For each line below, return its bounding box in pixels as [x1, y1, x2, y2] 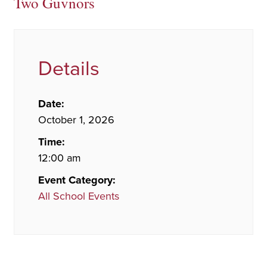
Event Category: [38, 173, 116, 187]
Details [38, 56, 100, 81]
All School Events [38, 189, 119, 203]
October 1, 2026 [38, 113, 114, 126]
